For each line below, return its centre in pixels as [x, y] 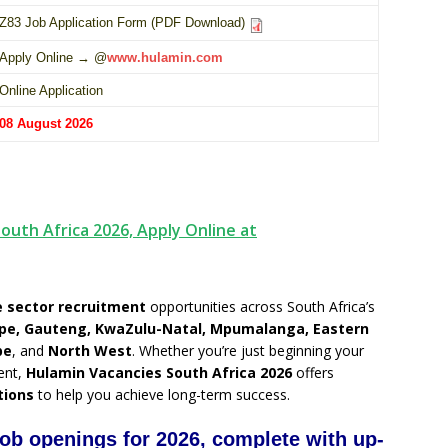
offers [313, 373]
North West [90, 351]
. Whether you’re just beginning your [248, 351]
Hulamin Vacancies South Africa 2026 [159, 373]
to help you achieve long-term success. [162, 395]
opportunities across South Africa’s [260, 307]
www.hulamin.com [165, 58]
